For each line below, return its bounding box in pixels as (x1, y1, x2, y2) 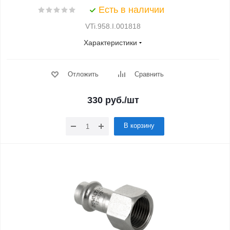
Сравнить (134, 70, 164, 78)
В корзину (124, 122, 155, 129)
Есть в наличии (99, 5, 164, 15)
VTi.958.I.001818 (85, 22, 141, 30)
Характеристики (84, 39, 137, 47)
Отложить (67, 70, 99, 78)
